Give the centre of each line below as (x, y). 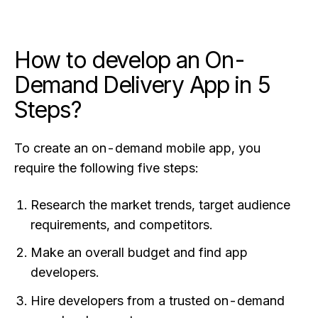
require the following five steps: (106, 168)
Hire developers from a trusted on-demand (158, 300)
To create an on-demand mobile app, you (137, 148)
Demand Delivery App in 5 (143, 85)
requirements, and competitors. (122, 224)
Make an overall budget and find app (139, 253)
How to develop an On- (131, 60)
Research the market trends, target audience (161, 204)
